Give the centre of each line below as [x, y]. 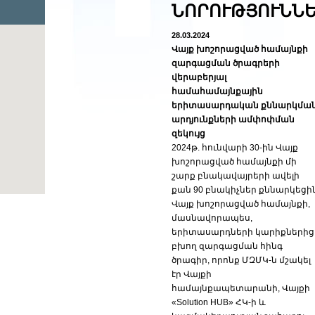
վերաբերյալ [199, 77]
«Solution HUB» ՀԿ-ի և [219, 302]
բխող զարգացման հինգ [227, 246]
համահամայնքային [217, 91]
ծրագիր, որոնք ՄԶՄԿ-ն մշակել [241, 260]
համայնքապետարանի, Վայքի [241, 288]
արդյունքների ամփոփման [233, 120]
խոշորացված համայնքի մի [234, 162]
